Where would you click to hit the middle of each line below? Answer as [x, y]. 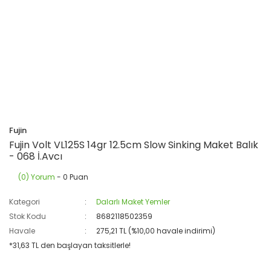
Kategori [24, 202]
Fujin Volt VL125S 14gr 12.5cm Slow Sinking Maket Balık [134, 145]
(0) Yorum [37, 177]
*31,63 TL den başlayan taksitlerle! [70, 245]
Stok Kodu [28, 216]
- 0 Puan [72, 177]
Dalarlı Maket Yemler [133, 202]
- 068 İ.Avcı [36, 156]
